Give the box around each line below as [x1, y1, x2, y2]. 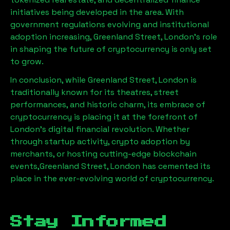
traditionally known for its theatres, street [10, 87, 179, 98]
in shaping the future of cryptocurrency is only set [10, 44, 212, 54]
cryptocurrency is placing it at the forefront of [10, 111, 198, 122]
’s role [194, 31, 217, 42]
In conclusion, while [10, 74, 88, 85]
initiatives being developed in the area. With [10, 7, 184, 17]
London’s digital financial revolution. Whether [10, 124, 189, 135]
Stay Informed [10, 216, 167, 228]
